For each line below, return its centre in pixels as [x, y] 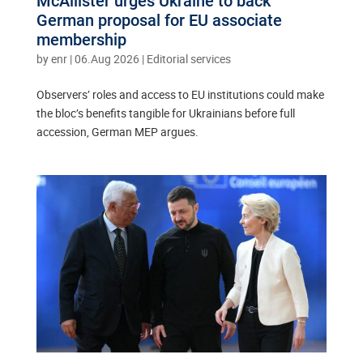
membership [81, 39]
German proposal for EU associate [159, 20]
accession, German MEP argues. [117, 131]
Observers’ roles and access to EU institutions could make [180, 94]
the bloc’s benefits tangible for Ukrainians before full [165, 113]
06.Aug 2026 [107, 58]
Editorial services [188, 58]
